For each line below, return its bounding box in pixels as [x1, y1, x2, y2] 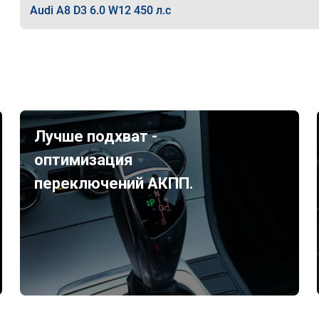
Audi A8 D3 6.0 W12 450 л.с [29, 4, 171, 17]
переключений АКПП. [34, 174, 194, 192]
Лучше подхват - [34, 127, 158, 145]
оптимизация [34, 151, 134, 169]
